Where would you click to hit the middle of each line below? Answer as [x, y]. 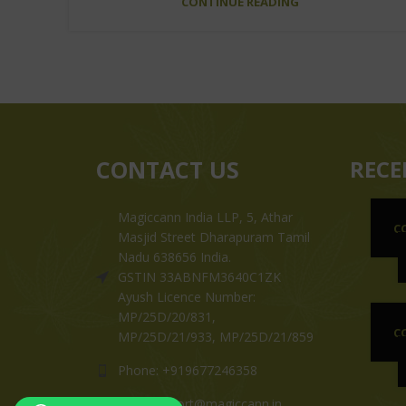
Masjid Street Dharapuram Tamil [214, 237]
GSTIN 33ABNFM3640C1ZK [199, 276]
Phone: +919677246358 [188, 370]
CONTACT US [168, 169]
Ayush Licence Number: [187, 296]
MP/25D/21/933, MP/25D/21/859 [216, 336]
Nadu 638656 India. [174, 256]
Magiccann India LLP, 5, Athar [205, 217]
